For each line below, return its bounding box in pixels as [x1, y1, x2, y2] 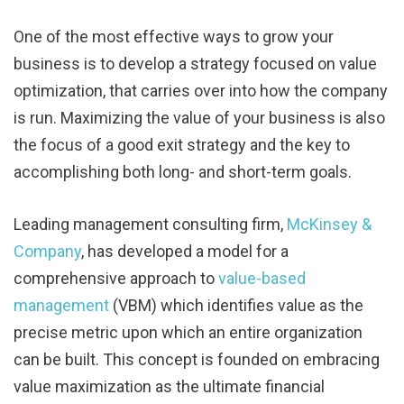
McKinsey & [287, 214, 372, 234]
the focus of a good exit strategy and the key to [14, 134, 350, 154]
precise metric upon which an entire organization [14, 322, 363, 342]
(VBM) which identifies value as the [109, 295, 363, 315]
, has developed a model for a [81, 241, 289, 261]
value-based [218, 268, 306, 288]
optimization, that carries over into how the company [14, 80, 388, 100]
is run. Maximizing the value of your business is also [14, 107, 385, 127]
